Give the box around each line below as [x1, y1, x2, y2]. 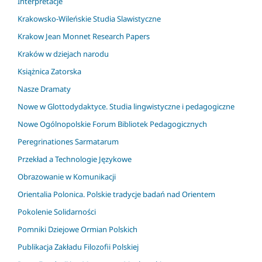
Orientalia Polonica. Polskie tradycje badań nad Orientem [18, 189, 215, 200]
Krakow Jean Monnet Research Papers [18, 31, 150, 42]
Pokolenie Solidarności [18, 206, 96, 218]
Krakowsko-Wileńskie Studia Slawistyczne [18, 13, 161, 25]
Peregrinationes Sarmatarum [18, 136, 119, 147]
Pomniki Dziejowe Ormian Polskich [18, 224, 137, 235]
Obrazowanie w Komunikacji [18, 171, 116, 182]
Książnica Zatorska [18, 66, 81, 77]
